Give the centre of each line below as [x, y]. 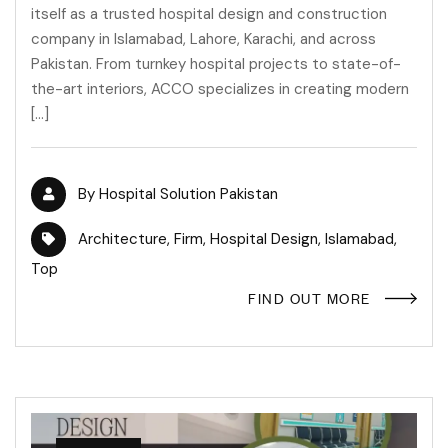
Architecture [122, 239]
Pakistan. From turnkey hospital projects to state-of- [216, 64]
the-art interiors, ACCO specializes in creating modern [220, 89]
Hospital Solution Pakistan [188, 194]
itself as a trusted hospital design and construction [209, 14]
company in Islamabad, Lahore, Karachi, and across [203, 39]
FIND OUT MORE [309, 298]
